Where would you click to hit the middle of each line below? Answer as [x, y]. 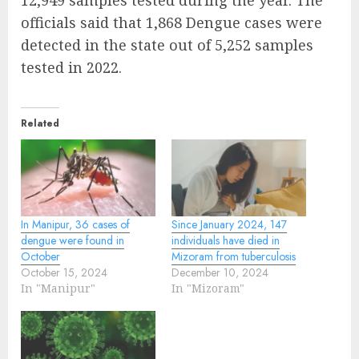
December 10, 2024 [220, 273]
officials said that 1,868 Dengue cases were [171, 23]
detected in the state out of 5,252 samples [167, 45]
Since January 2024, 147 [229, 225]
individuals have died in [226, 241]
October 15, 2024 [64, 273]
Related [40, 124]
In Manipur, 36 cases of [75, 225]
